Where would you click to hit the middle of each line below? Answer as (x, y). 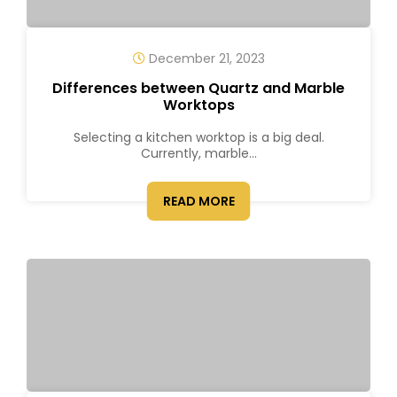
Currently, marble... (198, 153)
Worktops (198, 105)
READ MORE (198, 201)
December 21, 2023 (205, 58)
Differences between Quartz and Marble (198, 88)
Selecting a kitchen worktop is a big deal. (198, 137)
